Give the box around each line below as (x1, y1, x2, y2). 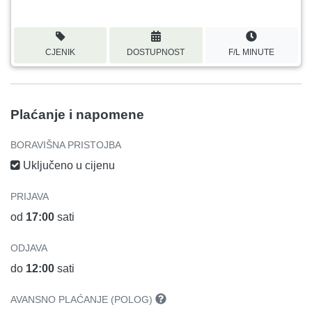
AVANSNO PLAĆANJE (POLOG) (10, 293, 155, 305)
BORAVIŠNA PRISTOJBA (10, 139, 121, 150)
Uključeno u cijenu (20, 159, 115, 171)
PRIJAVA (10, 190, 49, 202)
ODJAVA (10, 242, 47, 253)
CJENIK (45, 47, 76, 57)
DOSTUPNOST (127, 47, 185, 57)
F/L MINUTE (228, 47, 275, 57)
